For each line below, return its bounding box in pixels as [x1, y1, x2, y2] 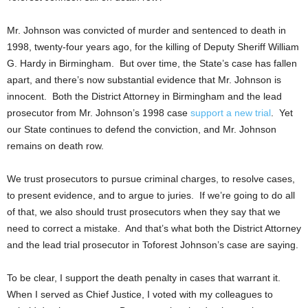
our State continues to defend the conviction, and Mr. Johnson [7, 123, 276, 135]
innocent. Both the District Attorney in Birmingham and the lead [7, 90, 282, 102]
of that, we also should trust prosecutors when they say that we [7, 206, 280, 217]
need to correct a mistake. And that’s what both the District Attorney [7, 222, 301, 234]
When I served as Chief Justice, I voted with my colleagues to [7, 288, 273, 300]
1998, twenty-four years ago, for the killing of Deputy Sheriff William [7, 41, 299, 52]
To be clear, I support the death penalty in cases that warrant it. [7, 272, 283, 283]
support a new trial [190, 107, 271, 118]
